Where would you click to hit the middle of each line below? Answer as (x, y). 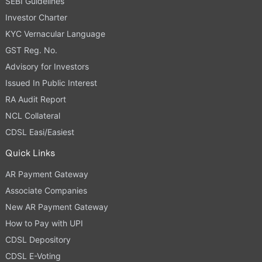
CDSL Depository (38, 239)
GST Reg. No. (31, 50)
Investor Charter (36, 17)
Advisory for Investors (47, 66)
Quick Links (30, 153)
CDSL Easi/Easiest (39, 132)
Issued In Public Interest (51, 82)
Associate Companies (46, 190)
